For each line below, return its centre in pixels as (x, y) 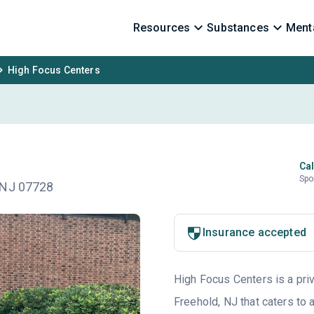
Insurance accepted (254, 232)
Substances (238, 28)
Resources (162, 28)
